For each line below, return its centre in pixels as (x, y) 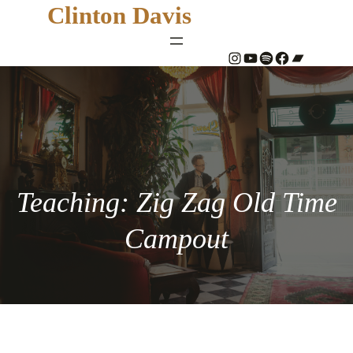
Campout (176, 239)
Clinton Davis (119, 15)
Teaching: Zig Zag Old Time (176, 203)
